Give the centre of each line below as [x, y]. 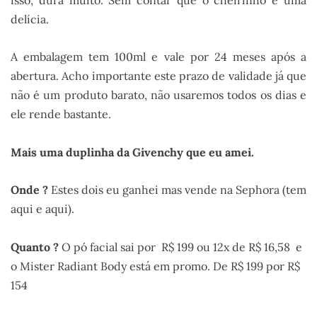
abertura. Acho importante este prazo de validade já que [158, 76]
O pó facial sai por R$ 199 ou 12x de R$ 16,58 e [180, 247]
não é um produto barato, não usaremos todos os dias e [158, 95]
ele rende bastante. [61, 114]
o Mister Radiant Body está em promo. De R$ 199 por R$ [155, 266]
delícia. [30, 19]
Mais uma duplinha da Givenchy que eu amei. [132, 152]
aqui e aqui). [42, 209]
